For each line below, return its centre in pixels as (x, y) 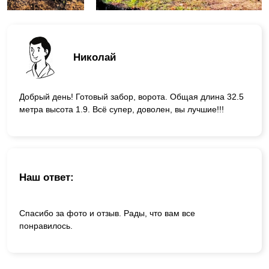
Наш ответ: (47, 178)
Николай (95, 58)
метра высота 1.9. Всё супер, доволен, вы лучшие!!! (122, 109)
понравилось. (46, 226)
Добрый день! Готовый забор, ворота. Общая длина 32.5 (131, 96)
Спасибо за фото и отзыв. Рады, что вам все (107, 213)
